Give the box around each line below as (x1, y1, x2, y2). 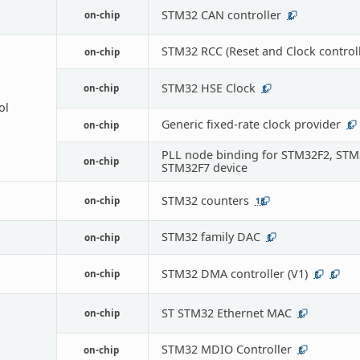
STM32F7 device (161, 159, 247, 175)
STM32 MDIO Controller (161, 341, 292, 357)
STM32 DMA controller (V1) (161, 265, 308, 281)
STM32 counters (161, 192, 249, 208)
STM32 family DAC (161, 228, 260, 244)
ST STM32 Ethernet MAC (161, 305, 292, 321)
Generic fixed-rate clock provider (161, 116, 341, 132)
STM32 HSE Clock (161, 80, 256, 96)
